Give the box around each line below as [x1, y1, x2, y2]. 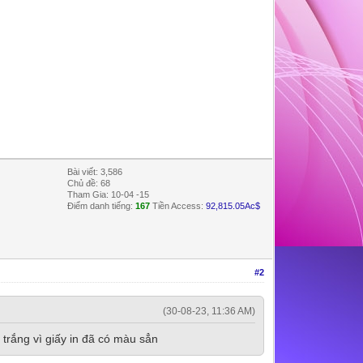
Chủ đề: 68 [67, 177, 111, 188]
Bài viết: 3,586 [67, 166, 123, 177]
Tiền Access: [152, 200, 204, 211]
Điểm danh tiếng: [67, 200, 136, 211]
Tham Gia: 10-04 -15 [67, 189, 150, 199]
